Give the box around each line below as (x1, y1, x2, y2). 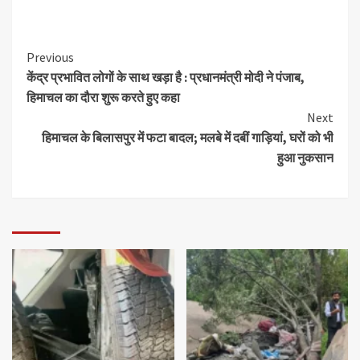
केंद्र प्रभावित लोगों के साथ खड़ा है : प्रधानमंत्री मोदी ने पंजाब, (27, 69, 305, 86)
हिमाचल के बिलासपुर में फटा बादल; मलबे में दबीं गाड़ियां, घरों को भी (42, 129, 333, 146)
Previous (27, 49, 74, 66)
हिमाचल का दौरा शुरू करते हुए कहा (27, 89, 180, 106)
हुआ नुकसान (277, 149, 333, 166)
